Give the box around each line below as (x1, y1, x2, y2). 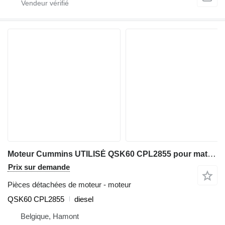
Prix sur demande (8, 162, 70, 171)
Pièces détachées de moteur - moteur (8, 180, 131, 189)
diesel (74, 194, 93, 203)
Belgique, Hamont (21, 211, 79, 220)
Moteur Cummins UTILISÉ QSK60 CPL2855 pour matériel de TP (207, 149, 216, 159)
